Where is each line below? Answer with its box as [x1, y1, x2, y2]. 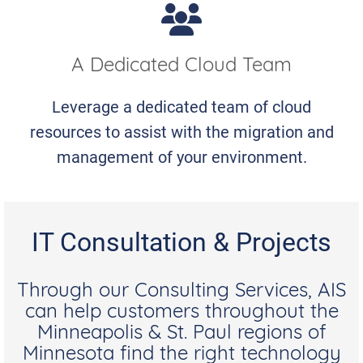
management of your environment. [56, 146, 307, 168]
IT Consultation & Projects [32, 224, 331, 259]
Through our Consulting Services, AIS [17, 282, 346, 302]
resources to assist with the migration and [29, 121, 334, 143]
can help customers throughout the [24, 303, 339, 323]
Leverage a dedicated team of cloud [52, 96, 311, 117]
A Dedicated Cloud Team [71, 56, 292, 76]
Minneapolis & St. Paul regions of [37, 324, 326, 344]
